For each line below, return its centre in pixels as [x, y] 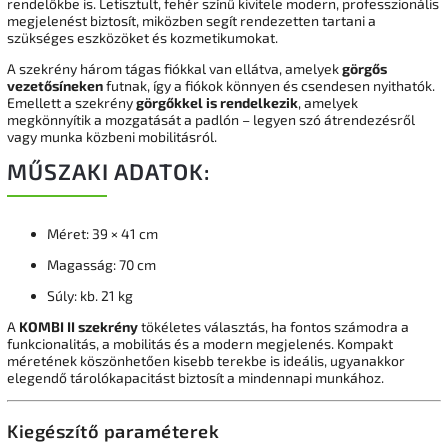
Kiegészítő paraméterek [113, 431]
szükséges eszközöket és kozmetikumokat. [142, 37]
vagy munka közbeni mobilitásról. [112, 136]
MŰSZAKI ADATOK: [109, 171]
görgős [364, 68]
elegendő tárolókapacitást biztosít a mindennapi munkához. [195, 377]
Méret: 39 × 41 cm [102, 233]
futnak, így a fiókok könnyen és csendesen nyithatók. [269, 85]
